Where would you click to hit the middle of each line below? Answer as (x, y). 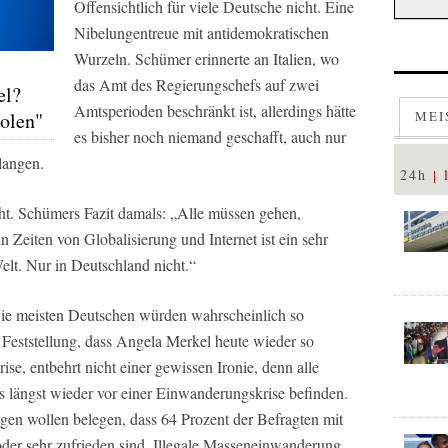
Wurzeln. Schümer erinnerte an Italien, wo (206, 58)
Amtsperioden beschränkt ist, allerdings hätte (215, 110)
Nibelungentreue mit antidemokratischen (201, 32)
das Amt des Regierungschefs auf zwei (196, 84)
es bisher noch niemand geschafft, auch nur (210, 136)
